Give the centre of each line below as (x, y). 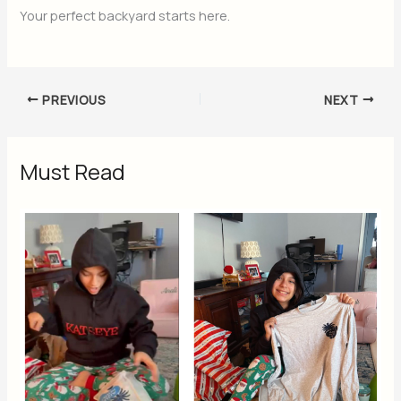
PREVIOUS (73, 100)
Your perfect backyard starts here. (125, 16)
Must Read (73, 172)
